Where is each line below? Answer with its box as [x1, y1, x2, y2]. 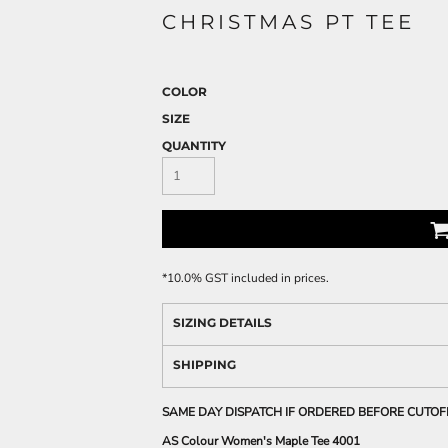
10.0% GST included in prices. [167, 270, 329, 287]
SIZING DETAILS [173, 315, 272, 331]
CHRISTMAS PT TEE [162, 10, 415, 35]
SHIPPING [173, 357, 236, 373]
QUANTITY [162, 138, 226, 154]
